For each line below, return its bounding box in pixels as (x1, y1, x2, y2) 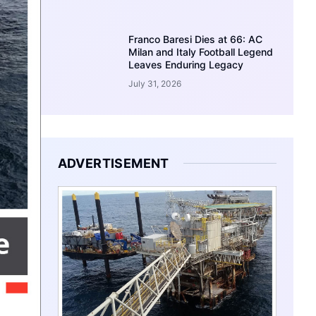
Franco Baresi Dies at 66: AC (128, 32, 263, 45)
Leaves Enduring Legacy (128, 58, 244, 71)
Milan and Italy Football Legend (128, 45, 274, 58)
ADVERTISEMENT (57, 155, 169, 171)
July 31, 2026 (128, 78, 182, 89)
